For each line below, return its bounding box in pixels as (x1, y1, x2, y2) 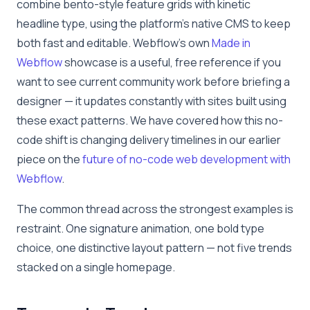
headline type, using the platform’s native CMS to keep (17, 15, 291, 31)
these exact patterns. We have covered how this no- (17, 112, 283, 128)
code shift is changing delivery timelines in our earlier (17, 131, 281, 147)
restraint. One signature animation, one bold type (17, 220, 264, 236)
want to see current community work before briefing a (17, 73, 290, 89)
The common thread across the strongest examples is (17, 201, 293, 217)
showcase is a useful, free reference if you (62, 54, 281, 70)
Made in (212, 35, 250, 51)
